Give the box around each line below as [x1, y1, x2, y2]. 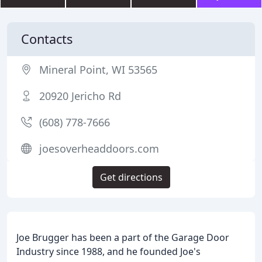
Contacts [21, 30, 73, 47]
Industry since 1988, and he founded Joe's [16, 245, 201, 258]
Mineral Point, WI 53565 [39, 63, 157, 77]
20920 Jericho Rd [39, 89, 121, 103]
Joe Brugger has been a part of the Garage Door [16, 231, 229, 244]
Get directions [99, 171, 163, 184]
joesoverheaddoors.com [39, 142, 159, 156]
